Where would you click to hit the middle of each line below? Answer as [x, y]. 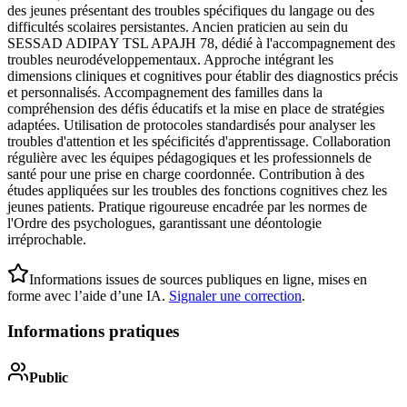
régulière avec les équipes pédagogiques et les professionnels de [189, 158]
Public [49, 378]
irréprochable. [47, 240]
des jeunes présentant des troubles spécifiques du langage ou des [191, 11]
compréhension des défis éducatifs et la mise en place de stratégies [196, 109]
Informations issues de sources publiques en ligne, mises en [198, 280]
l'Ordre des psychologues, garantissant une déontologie [164, 223]
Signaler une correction [235, 296]
